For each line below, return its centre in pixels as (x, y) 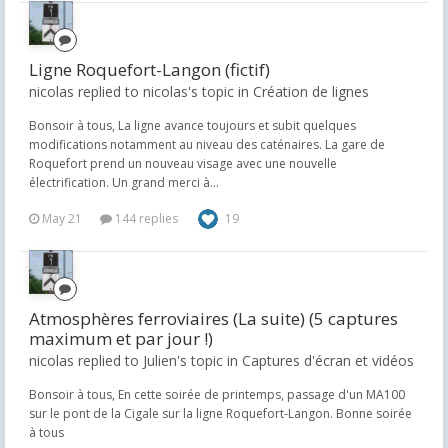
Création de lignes (311, 91)
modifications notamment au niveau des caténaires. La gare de (207, 144)
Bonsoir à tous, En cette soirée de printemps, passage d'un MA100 (217, 394)
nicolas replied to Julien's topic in (135, 360)
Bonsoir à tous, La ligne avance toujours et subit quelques (192, 125)
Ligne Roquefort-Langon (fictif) (149, 69)
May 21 (62, 218)
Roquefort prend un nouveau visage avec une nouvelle (183, 163)
